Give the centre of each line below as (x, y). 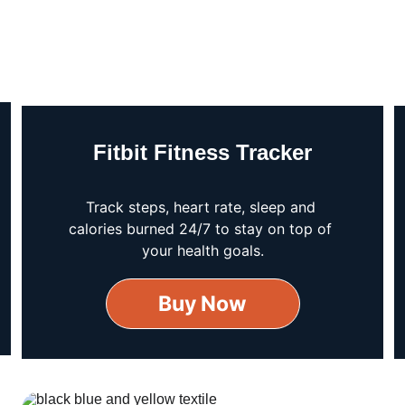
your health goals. (202, 250)
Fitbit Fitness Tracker (203, 152)
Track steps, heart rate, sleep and (202, 207)
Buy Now (203, 304)
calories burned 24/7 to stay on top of (203, 229)
